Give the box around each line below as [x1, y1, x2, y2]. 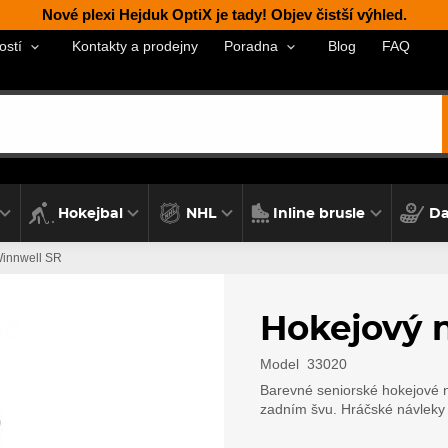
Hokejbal [57, 205, 123, 221]
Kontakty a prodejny [71, 38, 198, 54]
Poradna [223, 39, 278, 55]
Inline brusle [273, 205, 366, 221]
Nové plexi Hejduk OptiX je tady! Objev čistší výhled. [41, 6, 407, 23]
